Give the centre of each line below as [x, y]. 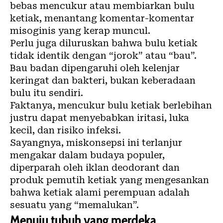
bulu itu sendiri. [47, 93]
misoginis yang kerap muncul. [80, 31]
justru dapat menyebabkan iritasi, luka [100, 118]
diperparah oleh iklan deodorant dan [95, 168]
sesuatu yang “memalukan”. [74, 205]
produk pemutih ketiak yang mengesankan [110, 180]
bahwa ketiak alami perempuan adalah [100, 193]
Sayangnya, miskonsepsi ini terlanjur [96, 143]
